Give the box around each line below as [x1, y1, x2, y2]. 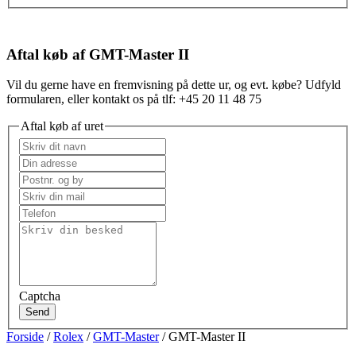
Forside [6, 329, 44, 343]
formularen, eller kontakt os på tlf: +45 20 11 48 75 [6, 92, 261, 106]
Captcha [19, 288, 60, 303]
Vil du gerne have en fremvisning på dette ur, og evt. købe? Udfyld [6, 78, 341, 92]
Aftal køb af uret [21, 119, 103, 133]
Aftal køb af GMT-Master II [6, 45, 189, 63]
